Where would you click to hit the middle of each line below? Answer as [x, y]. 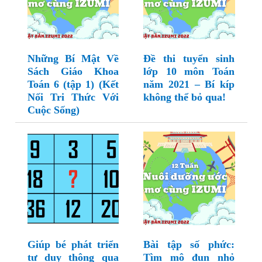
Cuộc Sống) [53, 110]
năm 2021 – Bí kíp [189, 85]
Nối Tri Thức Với [73, 97]
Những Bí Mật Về [73, 59]
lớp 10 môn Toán [189, 72]
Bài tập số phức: [189, 245]
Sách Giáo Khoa [73, 72]
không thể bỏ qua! [185, 97]
